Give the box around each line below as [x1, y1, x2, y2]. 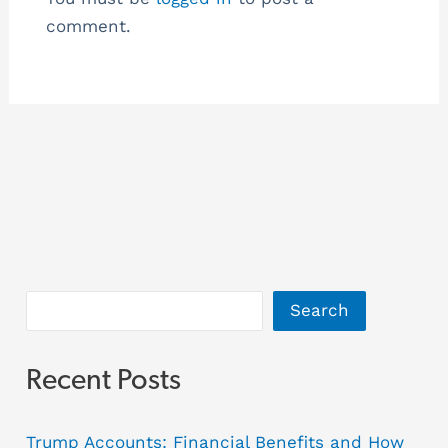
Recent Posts [26, 366, 182, 396]
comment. [45, 15, 131, 36]
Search [290, 300, 350, 321]
